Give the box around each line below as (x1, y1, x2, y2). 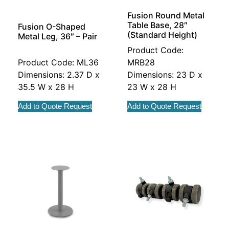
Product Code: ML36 (18, 57, 99, 68)
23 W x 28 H (127, 82, 176, 93)
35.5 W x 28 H (18, 82, 74, 93)
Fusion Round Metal (127, 10, 204, 21)
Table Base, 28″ (127, 20, 188, 31)
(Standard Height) (127, 30, 197, 40)
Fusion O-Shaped (18, 21, 85, 32)
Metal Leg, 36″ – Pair (18, 31, 97, 41)
